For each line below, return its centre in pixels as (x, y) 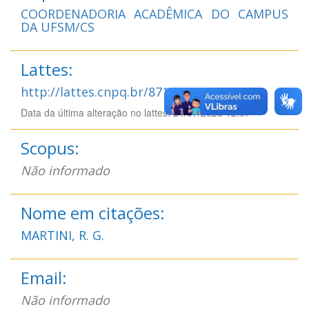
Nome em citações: (93, 212)
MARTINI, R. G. (62, 235)
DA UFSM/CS (58, 27)
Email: (44, 277)
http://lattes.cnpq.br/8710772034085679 (140, 91)
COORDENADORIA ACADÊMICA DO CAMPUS (154, 13)
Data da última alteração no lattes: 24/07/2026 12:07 (136, 112)
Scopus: (50, 148)
